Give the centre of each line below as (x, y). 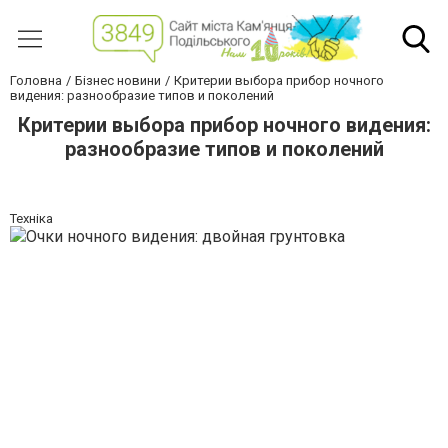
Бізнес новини (118, 81)
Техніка (31, 219)
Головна (36, 81)
